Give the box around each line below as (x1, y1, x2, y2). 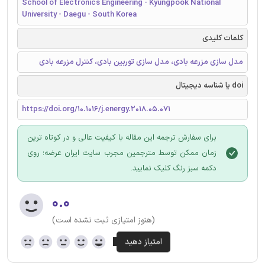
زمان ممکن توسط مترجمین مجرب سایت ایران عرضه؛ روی (27, 147, 216, 159)
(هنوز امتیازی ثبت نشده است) (52, 214, 155, 227)
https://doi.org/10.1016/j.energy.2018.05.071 (22, 103, 170, 115)
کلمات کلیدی (202, 32, 243, 44)
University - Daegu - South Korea (22, 8, 137, 21)
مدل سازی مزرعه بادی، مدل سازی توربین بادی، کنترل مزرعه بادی (39, 56, 243, 68)
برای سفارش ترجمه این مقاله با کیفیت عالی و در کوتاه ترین (27, 131, 216, 144)
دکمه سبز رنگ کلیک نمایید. (131, 162, 216, 174)
